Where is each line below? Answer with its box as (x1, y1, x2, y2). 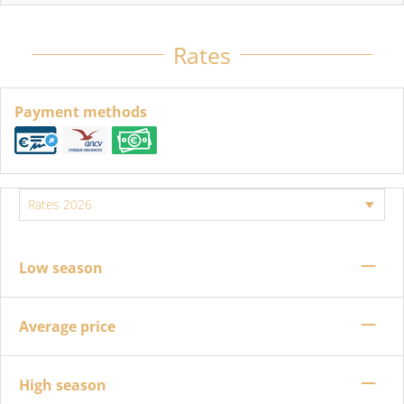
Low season (19, 257, 103, 278)
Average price (19, 316, 115, 336)
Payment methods (14, 101, 147, 122)
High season (19, 374, 106, 395)
